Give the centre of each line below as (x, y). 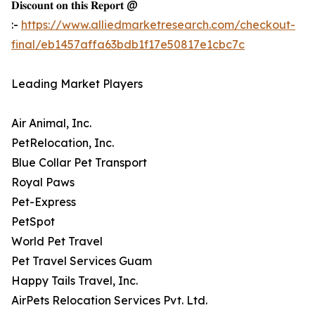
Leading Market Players (77, 84)
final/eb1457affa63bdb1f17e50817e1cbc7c (128, 45)
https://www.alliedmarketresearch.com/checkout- (158, 25)
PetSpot (33, 222)
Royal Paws (43, 182)
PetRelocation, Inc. (63, 143)
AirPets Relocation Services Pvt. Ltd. (109, 301)
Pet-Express (44, 202)
